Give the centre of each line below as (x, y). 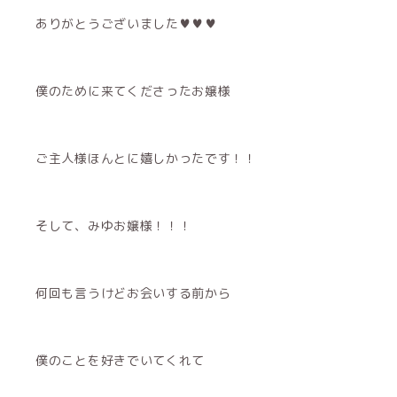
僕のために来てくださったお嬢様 (133, 91)
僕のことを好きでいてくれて (121, 361)
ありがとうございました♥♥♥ (127, 24)
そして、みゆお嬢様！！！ (114, 226)
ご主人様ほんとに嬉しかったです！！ (146, 159)
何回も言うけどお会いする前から (133, 293)
